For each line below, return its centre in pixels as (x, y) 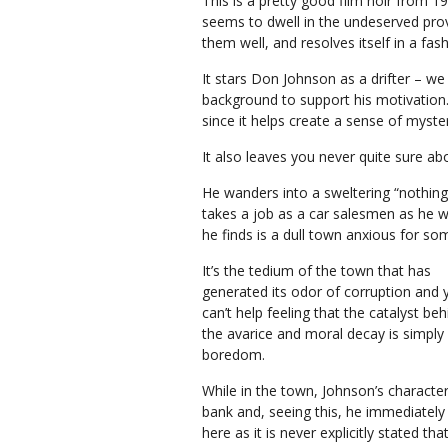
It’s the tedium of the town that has (316, 270)
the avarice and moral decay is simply (323, 333)
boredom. (233, 354)
